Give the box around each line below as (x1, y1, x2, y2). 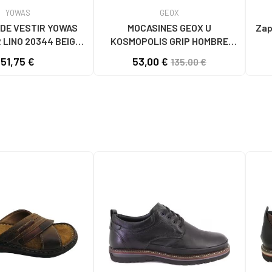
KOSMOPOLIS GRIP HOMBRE (110, 35, 228, 47)
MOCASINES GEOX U (127, 21, 211, 33)
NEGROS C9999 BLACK (121, 48, 218, 60)
